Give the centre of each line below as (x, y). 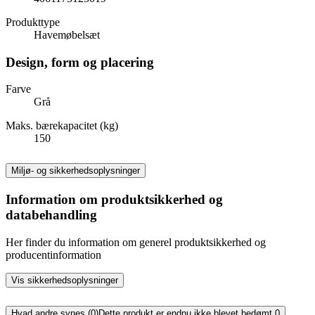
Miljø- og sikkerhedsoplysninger (76, 171)
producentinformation (53, 255)
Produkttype (33, 22)
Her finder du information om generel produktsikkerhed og (136, 242)
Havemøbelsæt (67, 34)
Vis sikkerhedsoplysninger (65, 280)
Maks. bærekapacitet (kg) (62, 126)
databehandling (51, 215)
